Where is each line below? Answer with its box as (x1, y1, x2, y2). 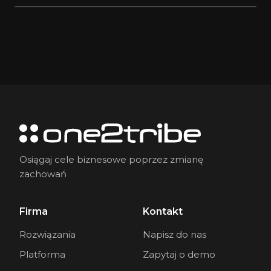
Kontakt (143, 205, 183, 217)
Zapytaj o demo (143, 248, 215, 260)
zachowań (19, 168, 67, 180)
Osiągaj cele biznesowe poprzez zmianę (19, 153, 203, 165)
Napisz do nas (143, 228, 206, 240)
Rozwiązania (19, 228, 76, 240)
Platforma (19, 248, 65, 260)
